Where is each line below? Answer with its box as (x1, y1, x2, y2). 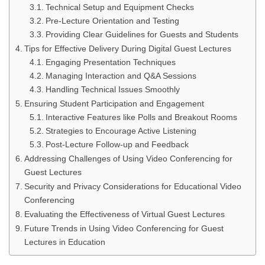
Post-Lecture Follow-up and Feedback (45, 140, 189, 149)
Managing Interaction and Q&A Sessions (45, 72, 196, 80)
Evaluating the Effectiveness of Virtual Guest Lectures (24, 209, 225, 219)
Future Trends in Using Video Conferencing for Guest (24, 224, 224, 233)
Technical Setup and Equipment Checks (45, 3, 194, 12)
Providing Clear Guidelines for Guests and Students (45, 30, 238, 39)
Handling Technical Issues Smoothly (45, 85, 180, 94)
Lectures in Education (24, 237, 105, 247)
